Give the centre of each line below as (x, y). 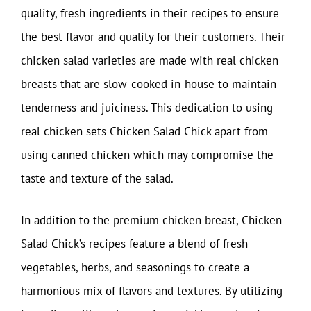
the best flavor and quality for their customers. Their (153, 37)
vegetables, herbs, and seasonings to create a (135, 267)
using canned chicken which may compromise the (147, 155)
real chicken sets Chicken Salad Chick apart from (144, 131)
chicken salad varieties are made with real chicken (150, 60)
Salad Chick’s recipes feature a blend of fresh (134, 243)
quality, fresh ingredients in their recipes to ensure (150, 13)
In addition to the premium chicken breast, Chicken (151, 220)
